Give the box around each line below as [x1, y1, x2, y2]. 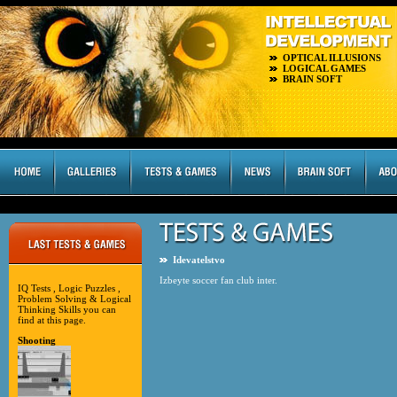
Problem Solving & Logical [18, 293, 131, 304]
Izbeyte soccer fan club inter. [160, 275, 277, 285]
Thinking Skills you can [18, 304, 116, 315]
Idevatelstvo [173, 254, 225, 265]
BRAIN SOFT [283, 74, 342, 84]
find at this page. [18, 315, 86, 325]
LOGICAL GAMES [283, 63, 366, 74]
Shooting [18, 335, 56, 346]
